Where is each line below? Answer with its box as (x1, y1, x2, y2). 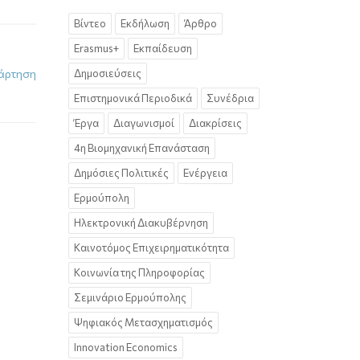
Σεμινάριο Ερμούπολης (74, 291, 186, 304)
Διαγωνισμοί (113, 117, 174, 129)
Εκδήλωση (121, 17, 170, 30)
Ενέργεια (183, 166, 227, 179)
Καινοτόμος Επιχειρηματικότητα (74, 241, 229, 254)
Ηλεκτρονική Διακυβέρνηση (74, 216, 208, 229)
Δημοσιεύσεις (74, 67, 141, 80)
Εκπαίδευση (133, 42, 192, 55)
